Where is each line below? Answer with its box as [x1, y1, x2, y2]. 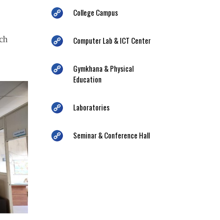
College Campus [73, 6, 118, 18]
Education [73, 73, 102, 84]
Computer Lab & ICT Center [73, 34, 151, 46]
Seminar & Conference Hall [73, 129, 150, 140]
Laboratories [73, 101, 110, 112]
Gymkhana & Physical [73, 62, 134, 74]
